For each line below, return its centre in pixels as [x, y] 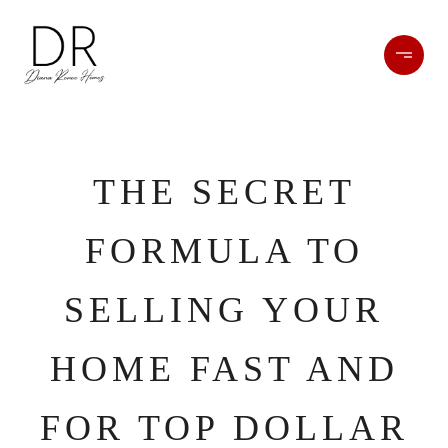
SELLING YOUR [224, 310]
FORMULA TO [224, 251]
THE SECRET [224, 192]
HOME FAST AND [224, 369]
